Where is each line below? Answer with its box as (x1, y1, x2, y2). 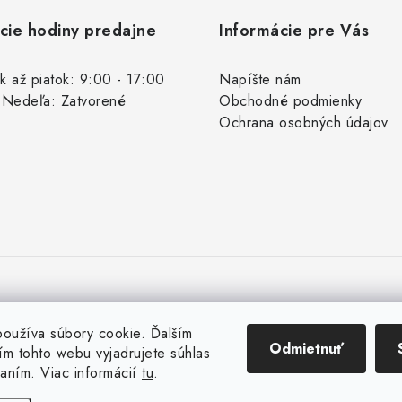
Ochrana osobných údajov (219, 112, 389, 133)
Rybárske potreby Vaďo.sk (114, 374, 241, 390)
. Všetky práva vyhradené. (241, 374, 373, 390)
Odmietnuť (269, 338, 344, 359)
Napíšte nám (219, 69, 301, 90)
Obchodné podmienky (219, 91, 362, 111)
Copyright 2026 (29, 374, 114, 390)
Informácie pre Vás (219, 19, 369, 42)
